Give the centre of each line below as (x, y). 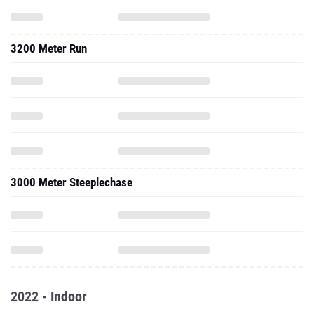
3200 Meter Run (49, 48)
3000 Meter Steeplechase (71, 182)
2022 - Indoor (49, 296)
